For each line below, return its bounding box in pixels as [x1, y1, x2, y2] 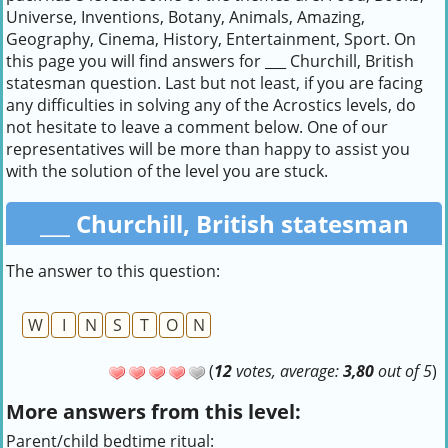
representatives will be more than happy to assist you [6, 138, 410, 160]
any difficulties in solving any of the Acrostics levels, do [6, 94, 416, 116]
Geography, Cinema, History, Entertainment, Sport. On [6, 28, 416, 50]
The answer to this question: [6, 260, 220, 282]
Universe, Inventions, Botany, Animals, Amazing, [6, 6, 365, 28]
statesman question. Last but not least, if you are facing [6, 72, 423, 94]
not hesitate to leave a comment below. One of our [6, 116, 388, 138]
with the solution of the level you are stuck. [6, 160, 328, 182]
